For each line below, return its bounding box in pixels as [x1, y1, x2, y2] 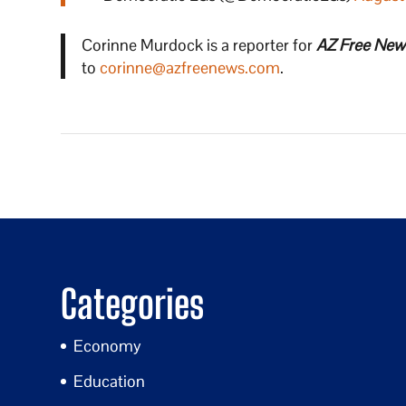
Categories [61, 280, 205, 327]
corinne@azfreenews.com [99, 57, 280, 79]
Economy [73, 334, 142, 356]
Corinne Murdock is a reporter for [81, 34, 316, 56]
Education [73, 370, 146, 391]
